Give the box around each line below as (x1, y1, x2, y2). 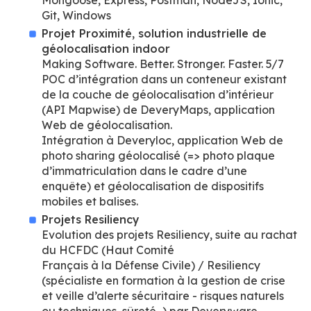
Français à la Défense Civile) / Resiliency (42, 258, 260, 272)
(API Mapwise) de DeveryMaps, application (42, 103, 275, 117)
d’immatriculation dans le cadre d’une (42, 164, 247, 178)
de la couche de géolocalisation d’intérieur (42, 87, 274, 101)
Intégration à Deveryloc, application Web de (42, 133, 283, 147)
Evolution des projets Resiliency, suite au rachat (42, 228, 297, 242)
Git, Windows (42, 8, 111, 22)
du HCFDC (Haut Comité (42, 243, 174, 257)
